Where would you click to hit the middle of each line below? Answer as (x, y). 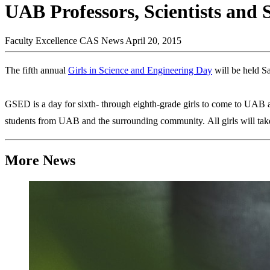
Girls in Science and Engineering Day (140, 71)
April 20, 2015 (153, 41)
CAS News (102, 41)
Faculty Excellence (41, 41)
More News (40, 160)
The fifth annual (36, 71)
